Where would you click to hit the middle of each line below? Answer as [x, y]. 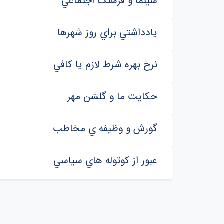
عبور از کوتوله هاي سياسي [105, 161]
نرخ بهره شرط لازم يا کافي [105, 65]
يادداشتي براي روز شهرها [107, 33]
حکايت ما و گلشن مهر [112, 97]
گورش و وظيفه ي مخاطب [105, 129]
